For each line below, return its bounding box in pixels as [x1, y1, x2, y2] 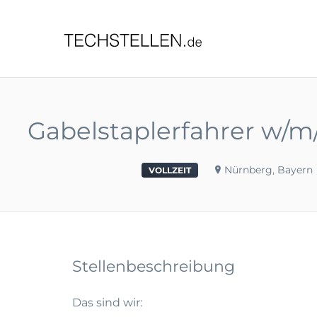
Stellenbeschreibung [72, 257, 235, 276]
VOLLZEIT [148, 165, 191, 175]
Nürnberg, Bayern [224, 163, 313, 176]
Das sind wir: [72, 296, 142, 309]
